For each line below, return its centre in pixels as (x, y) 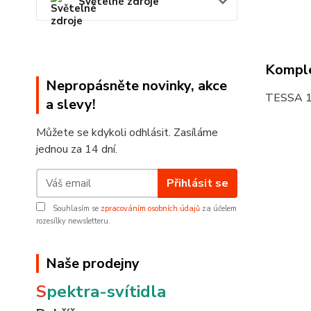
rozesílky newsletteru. (73, 221)
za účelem (218, 209)
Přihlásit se (197, 183)
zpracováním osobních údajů (150, 209)
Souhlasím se (76, 209)
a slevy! (71, 104)
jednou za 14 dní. (77, 149)
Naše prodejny (93, 263)
